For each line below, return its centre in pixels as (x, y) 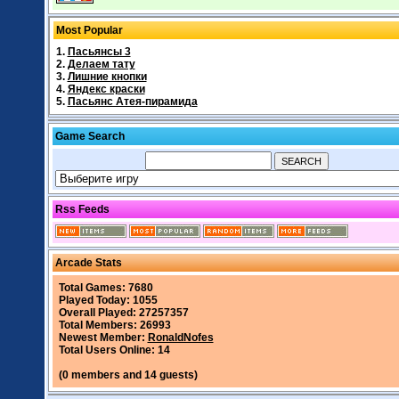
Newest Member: (103, 338)
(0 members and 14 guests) (128, 375)
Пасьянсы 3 (99, 52)
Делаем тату (101, 64)
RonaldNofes (180, 338)
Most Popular (89, 30)
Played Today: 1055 (108, 300)
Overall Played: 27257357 (123, 313)
